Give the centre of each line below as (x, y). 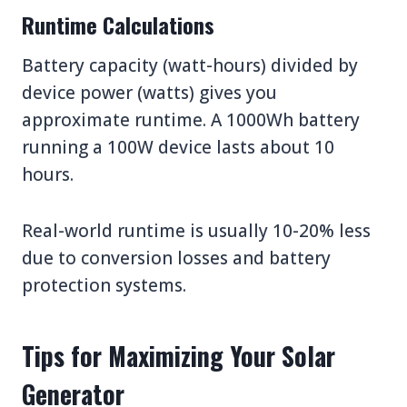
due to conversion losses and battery (176, 258)
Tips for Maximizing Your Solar (179, 355)
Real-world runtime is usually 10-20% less (196, 230)
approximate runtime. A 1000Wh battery (191, 119)
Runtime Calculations (118, 24)
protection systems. (104, 285)
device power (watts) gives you (149, 92)
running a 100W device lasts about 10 (178, 147)
